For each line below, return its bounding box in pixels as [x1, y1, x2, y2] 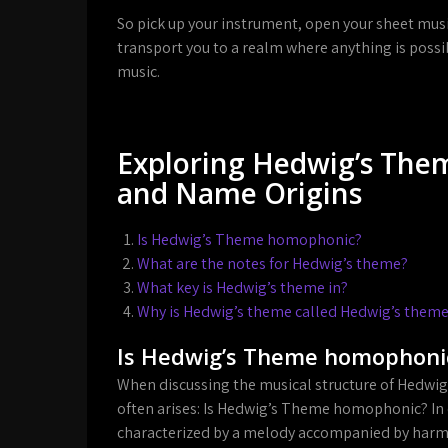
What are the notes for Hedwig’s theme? [137, 253, 408, 274]
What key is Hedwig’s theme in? [137, 277, 348, 298]
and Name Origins [117, 174, 362, 212]
